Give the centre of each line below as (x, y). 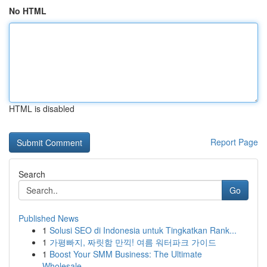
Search (32, 174)
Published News (49, 218)
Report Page (234, 142)
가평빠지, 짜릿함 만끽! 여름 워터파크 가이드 (133, 242)
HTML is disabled (42, 108)
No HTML (28, 11)
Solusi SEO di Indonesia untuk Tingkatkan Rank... (143, 230)
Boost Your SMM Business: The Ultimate (126, 254)
